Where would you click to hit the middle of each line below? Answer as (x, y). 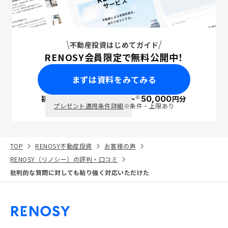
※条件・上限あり (149, 106)
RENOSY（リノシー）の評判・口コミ (64, 159)
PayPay (93, 99)
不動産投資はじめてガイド (114, 45)
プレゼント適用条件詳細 (89, 106)
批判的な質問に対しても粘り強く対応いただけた (80, 172)
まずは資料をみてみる (114, 79)
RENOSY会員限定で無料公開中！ (114, 57)
